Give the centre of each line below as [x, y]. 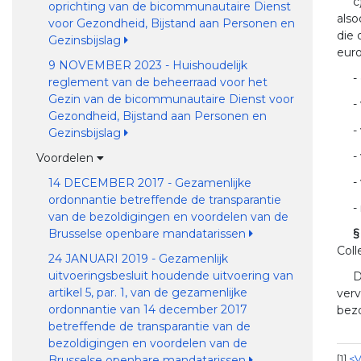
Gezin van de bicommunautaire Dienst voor [171, 99]
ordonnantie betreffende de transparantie [164, 200]
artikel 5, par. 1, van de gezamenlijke [147, 293]
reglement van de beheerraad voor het [158, 82]
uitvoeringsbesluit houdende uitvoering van [170, 276]
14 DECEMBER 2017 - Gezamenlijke [149, 183]
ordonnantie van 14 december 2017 [147, 309]
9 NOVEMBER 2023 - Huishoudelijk [147, 65]
